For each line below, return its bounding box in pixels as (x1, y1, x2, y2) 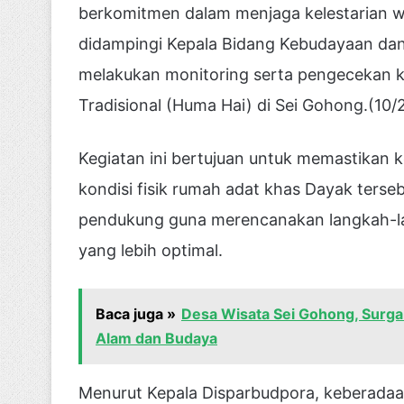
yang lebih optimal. (78, 240, 223, 260)
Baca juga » (96, 304, 176, 323)
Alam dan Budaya (96, 328, 217, 347)
